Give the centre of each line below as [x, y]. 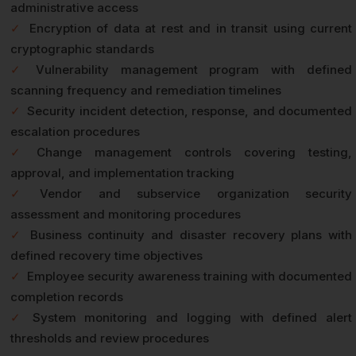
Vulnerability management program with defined [194, 70]
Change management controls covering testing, [194, 153]
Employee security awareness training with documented [190, 277]
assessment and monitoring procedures [126, 215]
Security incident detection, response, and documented [190, 111]
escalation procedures [75, 132]
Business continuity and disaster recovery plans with [191, 235]
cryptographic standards [82, 49]
